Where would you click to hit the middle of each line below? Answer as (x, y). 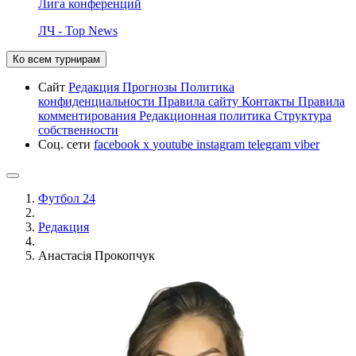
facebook (118, 144)
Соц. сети (66, 144)
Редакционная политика (207, 115)
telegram (271, 144)
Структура (303, 115)
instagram (222, 144)
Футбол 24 (67, 198)
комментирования (89, 115)
